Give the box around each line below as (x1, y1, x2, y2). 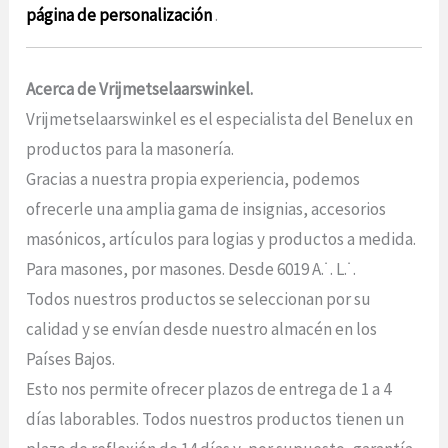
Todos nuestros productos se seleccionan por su (26, 287, 372, 310)
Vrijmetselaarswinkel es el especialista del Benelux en (26, 107, 414, 130)
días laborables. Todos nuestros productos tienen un (26, 407, 405, 430)
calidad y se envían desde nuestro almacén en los (26, 317, 378, 340)
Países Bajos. (26, 347, 116, 370)
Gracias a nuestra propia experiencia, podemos (26, 167, 361, 190)
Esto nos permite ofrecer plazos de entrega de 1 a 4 (26, 377, 392, 400)
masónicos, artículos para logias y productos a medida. (26, 227, 417, 250)
